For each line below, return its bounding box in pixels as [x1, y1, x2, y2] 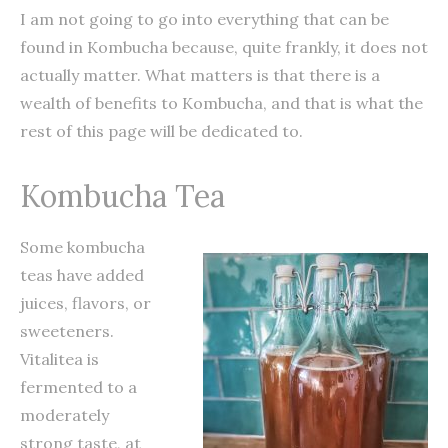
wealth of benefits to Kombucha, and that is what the [20, 92, 423, 113]
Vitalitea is [20, 348, 99, 369]
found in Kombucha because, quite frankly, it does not [20, 36, 428, 57]
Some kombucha [20, 236, 145, 257]
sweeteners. [20, 320, 114, 341]
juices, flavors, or [20, 292, 151, 313]
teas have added [20, 264, 144, 285]
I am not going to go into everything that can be [20, 8, 389, 29]
